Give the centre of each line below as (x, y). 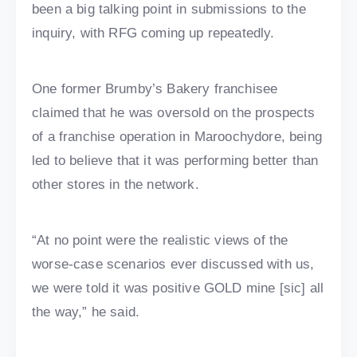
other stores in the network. (116, 185)
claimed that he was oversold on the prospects (174, 113)
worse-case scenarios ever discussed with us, (173, 265)
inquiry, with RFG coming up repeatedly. (153, 33)
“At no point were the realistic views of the (160, 241)
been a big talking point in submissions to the (169, 10)
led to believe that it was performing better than (175, 161)
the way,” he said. (86, 312)
